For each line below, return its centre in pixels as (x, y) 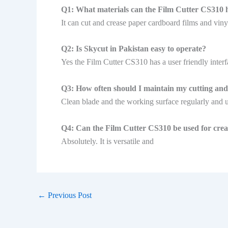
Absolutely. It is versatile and (107, 141)
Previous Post (69, 195)
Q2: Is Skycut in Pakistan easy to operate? (134, 49)
